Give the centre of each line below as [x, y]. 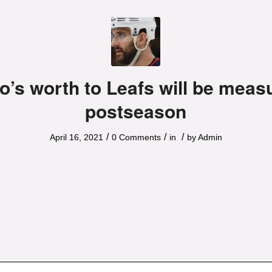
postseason [136, 111]
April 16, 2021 [76, 137]
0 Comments [136, 137]
